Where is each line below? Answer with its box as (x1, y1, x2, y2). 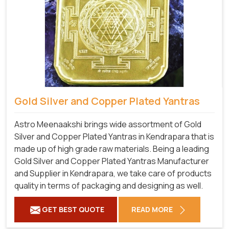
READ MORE (131, 204, 174, 214)
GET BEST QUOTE (40, 204, 104, 214)
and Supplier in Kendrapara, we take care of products (14, 167, 212, 179)
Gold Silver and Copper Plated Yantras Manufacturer (14, 155, 209, 167)
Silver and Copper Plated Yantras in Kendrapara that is (14, 130, 214, 142)
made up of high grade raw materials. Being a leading (14, 143, 209, 154)
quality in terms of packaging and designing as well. (14, 179, 203, 191)
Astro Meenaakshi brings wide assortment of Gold (14, 118, 201, 130)
